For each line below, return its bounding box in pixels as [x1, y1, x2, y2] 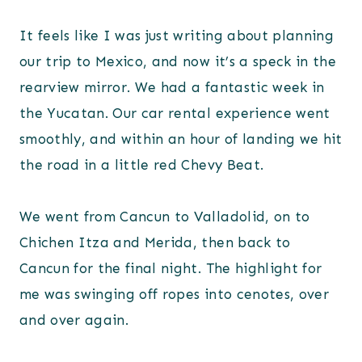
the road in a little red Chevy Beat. [19, 156, 264, 173]
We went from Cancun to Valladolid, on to [19, 208, 310, 225]
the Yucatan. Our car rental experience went [19, 104, 330, 121]
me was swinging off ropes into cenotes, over [19, 285, 329, 302]
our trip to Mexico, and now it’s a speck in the [19, 53, 336, 69]
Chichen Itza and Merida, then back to [19, 234, 291, 250]
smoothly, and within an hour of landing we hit [19, 130, 343, 147]
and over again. [19, 311, 129, 328]
